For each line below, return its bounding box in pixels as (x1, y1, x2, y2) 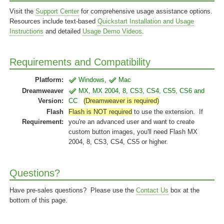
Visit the (9, 7, 35, 15)
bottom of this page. (9, 196, 67, 204)
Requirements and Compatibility (9, 56, 150, 67)
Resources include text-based (9, 17, 97, 25)
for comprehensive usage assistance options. (79, 7, 214, 15)
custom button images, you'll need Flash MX (68, 128, 197, 135)
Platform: (35, 76, 63, 83)
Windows (78, 76, 104, 83)
